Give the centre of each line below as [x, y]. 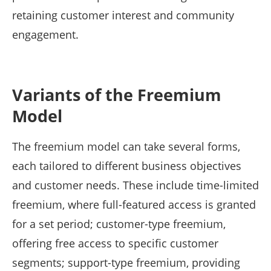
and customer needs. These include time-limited [135, 185]
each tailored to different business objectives [127, 165]
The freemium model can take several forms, [126, 146]
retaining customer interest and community [123, 15]
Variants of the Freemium [117, 94]
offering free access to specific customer [115, 243]
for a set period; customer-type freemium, [119, 224]
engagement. [45, 34]
